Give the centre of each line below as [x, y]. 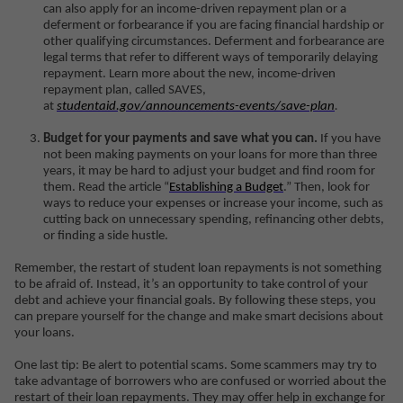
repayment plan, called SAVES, [125, 90]
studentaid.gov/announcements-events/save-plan [196, 107]
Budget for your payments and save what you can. [180, 139]
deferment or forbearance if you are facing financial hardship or [214, 26]
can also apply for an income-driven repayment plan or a [195, 9]
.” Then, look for [327, 188]
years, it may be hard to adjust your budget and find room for [209, 171]
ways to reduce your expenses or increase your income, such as [213, 204]
